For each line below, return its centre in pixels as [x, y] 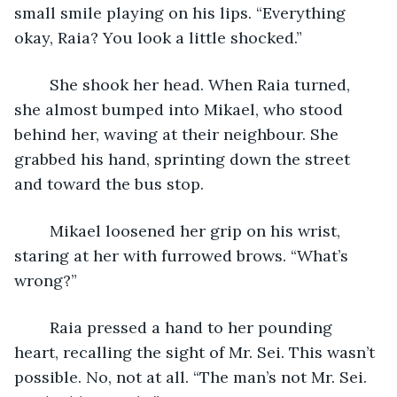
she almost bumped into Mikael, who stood [181, 109]
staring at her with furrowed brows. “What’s [183, 255]
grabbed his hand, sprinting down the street [184, 159]
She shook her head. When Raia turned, [41, 84]
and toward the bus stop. [111, 183]
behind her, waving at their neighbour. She [179, 134]
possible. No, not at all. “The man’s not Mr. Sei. [193, 377]
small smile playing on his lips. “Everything [182, 12]
